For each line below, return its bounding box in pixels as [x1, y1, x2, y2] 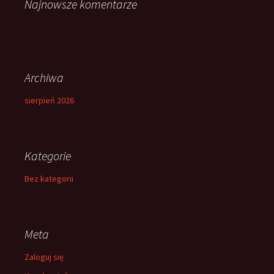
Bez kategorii [24, 173, 73, 184]
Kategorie [24, 148, 71, 163]
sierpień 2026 [24, 95, 74, 106]
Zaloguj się [24, 251, 64, 262]
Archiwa [24, 70, 64, 85]
